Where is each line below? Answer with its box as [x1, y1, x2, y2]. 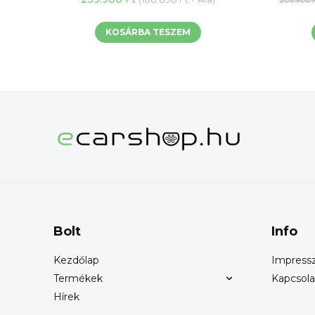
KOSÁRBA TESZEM [105, 26, 191, 37]
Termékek [53, 271, 103, 285]
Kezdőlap [53, 253, 99, 266]
